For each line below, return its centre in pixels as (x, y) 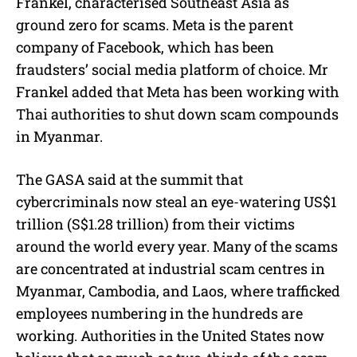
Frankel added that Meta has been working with (178, 92)
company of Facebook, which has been (145, 47)
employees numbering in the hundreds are (159, 314)
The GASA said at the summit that (129, 180)
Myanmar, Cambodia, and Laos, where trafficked (178, 291)
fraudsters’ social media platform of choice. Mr (172, 70)
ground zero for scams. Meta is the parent (155, 25)
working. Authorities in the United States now (170, 336)
